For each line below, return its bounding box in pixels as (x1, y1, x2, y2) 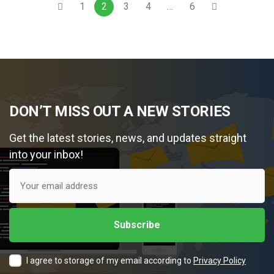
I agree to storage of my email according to (26, 255, 193, 265)
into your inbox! (9, 147, 83, 161)
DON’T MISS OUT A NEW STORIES (9, 102, 231, 120)
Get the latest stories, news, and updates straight (9, 131, 246, 144)
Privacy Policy (193, 255, 246, 265)
